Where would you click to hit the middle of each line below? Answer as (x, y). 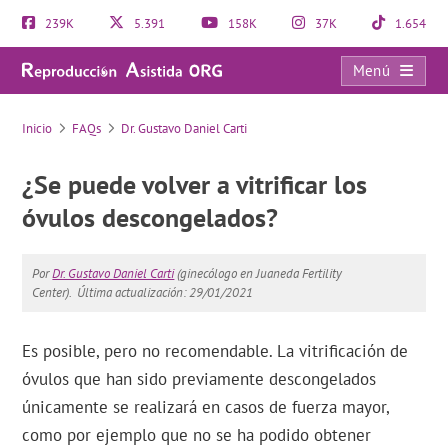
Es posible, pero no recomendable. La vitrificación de (215, 351)
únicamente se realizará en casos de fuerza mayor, (206, 407)
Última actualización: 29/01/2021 (165, 292)
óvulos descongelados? (150, 217)
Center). (52, 292)
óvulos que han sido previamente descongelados (199, 379)
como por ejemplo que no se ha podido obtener (197, 435)
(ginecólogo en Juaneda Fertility (258, 273)
